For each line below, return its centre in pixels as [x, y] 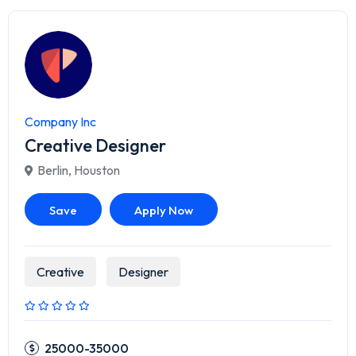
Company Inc [60, 122]
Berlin [53, 170]
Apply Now [164, 211]
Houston [97, 170]
